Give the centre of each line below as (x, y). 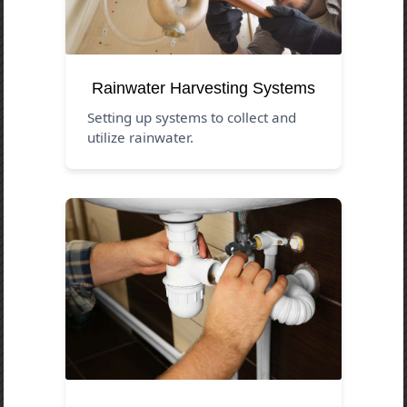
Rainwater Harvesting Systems (203, 88)
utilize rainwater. (141, 137)
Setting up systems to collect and (192, 117)
